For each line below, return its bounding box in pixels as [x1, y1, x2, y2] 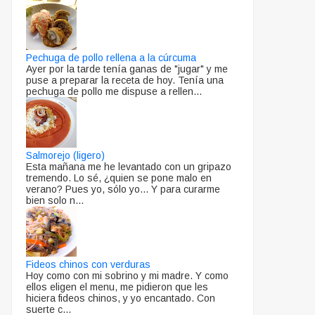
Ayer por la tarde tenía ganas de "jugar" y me [26, 63, 228, 75]
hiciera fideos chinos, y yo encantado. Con [26, 292, 215, 304]
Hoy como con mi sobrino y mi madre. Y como [26, 269, 229, 281]
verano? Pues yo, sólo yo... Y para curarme [26, 183, 220, 195]
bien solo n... [26, 194, 84, 206]
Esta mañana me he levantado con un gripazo [26, 160, 231, 172]
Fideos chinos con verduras [26, 258, 150, 270]
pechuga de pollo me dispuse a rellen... [26, 85, 202, 97]
